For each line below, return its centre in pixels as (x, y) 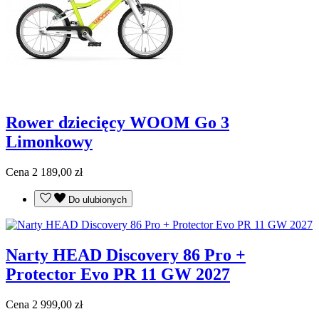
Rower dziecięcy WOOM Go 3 (117, 123)
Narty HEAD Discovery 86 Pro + (126, 255)
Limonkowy (49, 142)
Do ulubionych (98, 200)
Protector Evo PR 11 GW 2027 (118, 274)
